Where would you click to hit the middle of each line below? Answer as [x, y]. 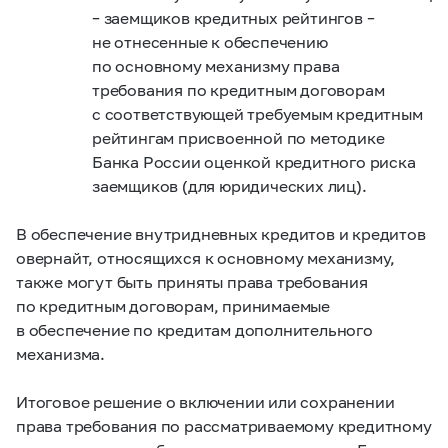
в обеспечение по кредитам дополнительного [194, 329]
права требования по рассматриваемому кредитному [224, 425]
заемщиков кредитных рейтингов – [237, 17]
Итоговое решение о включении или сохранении [205, 401]
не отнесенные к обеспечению [210, 41]
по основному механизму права [216, 65]
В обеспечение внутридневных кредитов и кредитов [221, 233]
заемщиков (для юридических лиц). [229, 185]
